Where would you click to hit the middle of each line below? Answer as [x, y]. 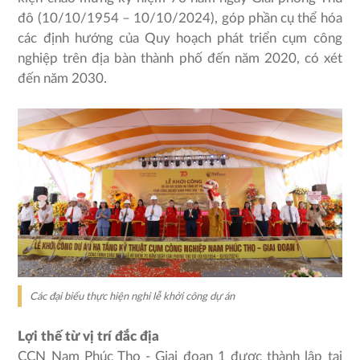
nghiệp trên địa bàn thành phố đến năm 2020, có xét [180, 59]
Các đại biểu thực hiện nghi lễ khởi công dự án [133, 297]
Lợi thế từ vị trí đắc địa [89, 337]
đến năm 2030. [63, 79]
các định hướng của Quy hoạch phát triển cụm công [180, 39]
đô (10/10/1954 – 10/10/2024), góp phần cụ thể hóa [180, 18]
